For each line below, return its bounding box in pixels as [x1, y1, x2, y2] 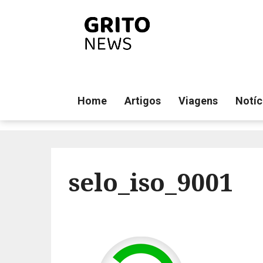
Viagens [178, 95, 218, 107]
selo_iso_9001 [69, 165, 233, 198]
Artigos [124, 95, 161, 107]
